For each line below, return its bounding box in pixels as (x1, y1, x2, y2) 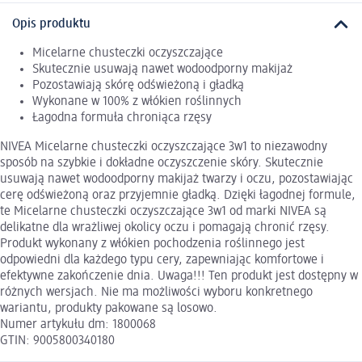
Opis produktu (12, 17, 90, 31)
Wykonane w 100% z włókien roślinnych (32, 95, 242, 109)
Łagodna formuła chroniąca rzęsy (32, 112, 212, 125)
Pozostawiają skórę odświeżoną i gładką (32, 79, 244, 93)
